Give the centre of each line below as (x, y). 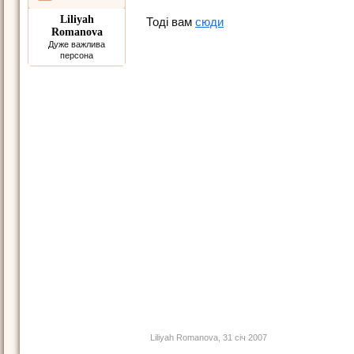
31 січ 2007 (245, 337)
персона (77, 55)
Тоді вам (171, 22)
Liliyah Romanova (184, 337)
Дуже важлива (77, 44)
